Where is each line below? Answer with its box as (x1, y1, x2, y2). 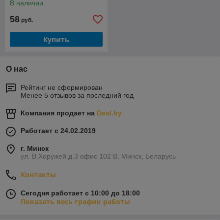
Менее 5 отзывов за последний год (21, 91, 134, 99)
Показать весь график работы (21, 197, 130, 206)
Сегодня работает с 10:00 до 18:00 (21, 189, 140, 197)
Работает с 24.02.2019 (21, 127, 96, 135)
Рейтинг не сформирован (21, 83, 103, 91)
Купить (43, 34, 69, 44)
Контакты (21, 170, 56, 179)
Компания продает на (21, 109, 97, 117)
